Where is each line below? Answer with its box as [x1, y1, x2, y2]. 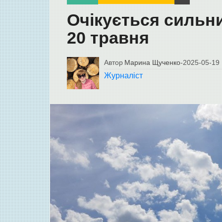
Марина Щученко [124, 58, 180, 67]
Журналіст [104, 71, 143, 80]
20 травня [66, 29, 149, 48]
